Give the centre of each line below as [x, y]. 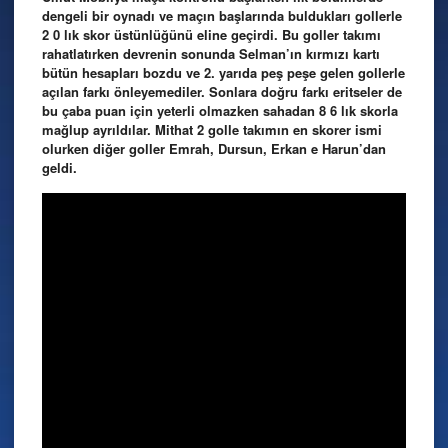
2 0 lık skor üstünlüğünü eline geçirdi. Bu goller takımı [211, 34]
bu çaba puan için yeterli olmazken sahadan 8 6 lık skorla [220, 110]
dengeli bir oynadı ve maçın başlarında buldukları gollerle [222, 15]
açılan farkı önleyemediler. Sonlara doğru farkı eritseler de [222, 91]
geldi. [59, 167]
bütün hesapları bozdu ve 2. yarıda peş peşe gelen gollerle [223, 72]
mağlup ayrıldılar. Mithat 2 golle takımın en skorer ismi [212, 129]
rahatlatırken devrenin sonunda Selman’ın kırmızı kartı [211, 53]
